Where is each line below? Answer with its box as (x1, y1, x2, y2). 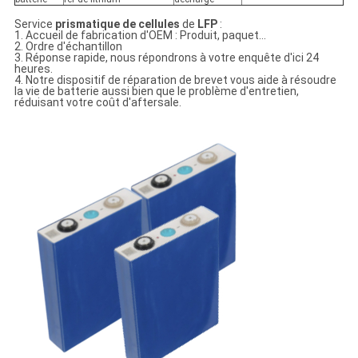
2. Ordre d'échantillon (14, 40, 122, 54)
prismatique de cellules (54, 18, 180, 31)
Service (14, 18, 53, 31)
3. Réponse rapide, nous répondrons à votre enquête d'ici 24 (14, 51, 319, 65)
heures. (14, 62, 53, 76)
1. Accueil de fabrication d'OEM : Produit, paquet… (14, 29, 266, 42)
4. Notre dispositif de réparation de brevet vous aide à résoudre (14, 74, 336, 87)
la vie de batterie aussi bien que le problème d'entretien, (14, 85, 299, 98)
